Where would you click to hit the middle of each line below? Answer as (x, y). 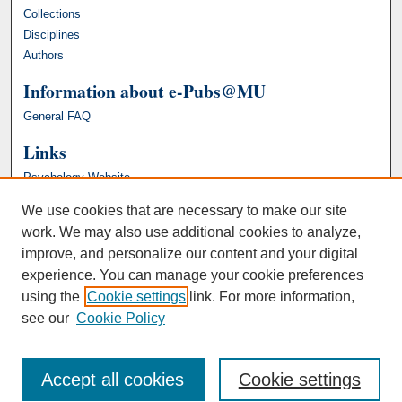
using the (51, 297)
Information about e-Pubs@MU (145, 91)
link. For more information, (270, 297)
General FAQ (57, 116)
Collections (52, 13)
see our (45, 318)
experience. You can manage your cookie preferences (192, 275)
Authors (44, 55)
